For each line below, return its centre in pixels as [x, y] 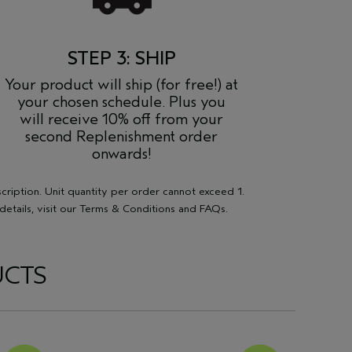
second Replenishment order [122, 136]
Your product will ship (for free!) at [122, 84]
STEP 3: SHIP [121, 58]
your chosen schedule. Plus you [122, 102]
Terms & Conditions [127, 209]
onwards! [121, 154]
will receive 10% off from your [122, 119]
